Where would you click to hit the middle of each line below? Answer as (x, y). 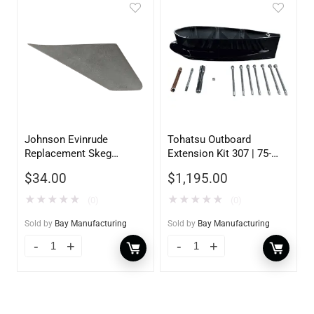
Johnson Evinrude (67, 139)
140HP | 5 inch (202, 167)
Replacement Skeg (68, 153)
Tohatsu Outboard (210, 139)
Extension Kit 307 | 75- (220, 153)
